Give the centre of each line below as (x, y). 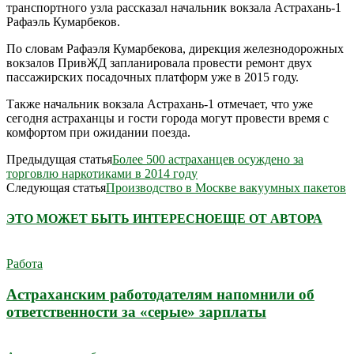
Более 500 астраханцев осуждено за (208, 159)
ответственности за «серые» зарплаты (136, 312)
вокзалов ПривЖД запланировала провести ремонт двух (159, 62)
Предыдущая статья (59, 159)
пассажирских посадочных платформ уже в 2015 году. (153, 77)
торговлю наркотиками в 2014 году (102, 173)
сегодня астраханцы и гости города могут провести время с (168, 118)
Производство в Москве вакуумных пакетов (226, 187)
